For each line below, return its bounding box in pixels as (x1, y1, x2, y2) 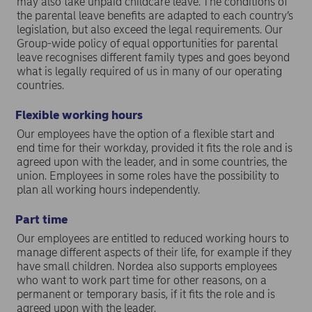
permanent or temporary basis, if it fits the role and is (17, 287, 275, 301)
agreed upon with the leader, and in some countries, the (17, 155, 287, 169)
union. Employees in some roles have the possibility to (17, 169, 279, 182)
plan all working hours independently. (17, 182, 200, 196)
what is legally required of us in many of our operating (17, 64, 282, 78)
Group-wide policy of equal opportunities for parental (17, 36, 278, 50)
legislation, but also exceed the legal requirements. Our (17, 22, 283, 36)
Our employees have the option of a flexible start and (17, 127, 274, 141)
